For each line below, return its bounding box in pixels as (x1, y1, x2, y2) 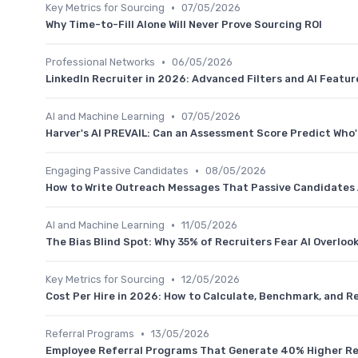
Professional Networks (46, 56, 155, 69)
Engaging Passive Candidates (46, 165, 189, 177)
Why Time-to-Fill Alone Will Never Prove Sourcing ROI (46, 18, 322, 31)
